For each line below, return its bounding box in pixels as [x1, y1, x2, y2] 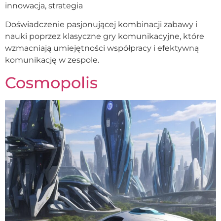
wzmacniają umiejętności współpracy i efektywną [5, 43, 199, 53]
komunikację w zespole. [5, 55, 99, 65]
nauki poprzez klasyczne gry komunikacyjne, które [5, 32, 204, 41]
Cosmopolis [5, 73, 98, 92]
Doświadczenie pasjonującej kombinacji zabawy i [5, 20, 197, 30]
